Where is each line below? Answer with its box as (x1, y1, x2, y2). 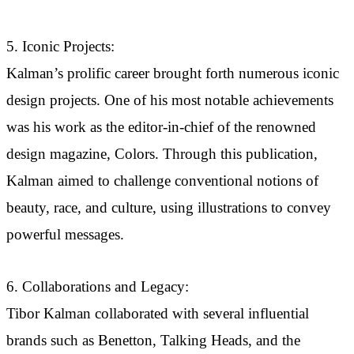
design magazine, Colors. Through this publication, (6, 146, 318, 163)
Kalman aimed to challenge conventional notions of (6, 173, 318, 190)
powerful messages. (6, 227, 124, 243)
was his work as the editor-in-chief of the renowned (6, 119, 316, 136)
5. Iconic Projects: (6, 39, 115, 55)
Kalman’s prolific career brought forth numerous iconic (6, 66, 339, 82)
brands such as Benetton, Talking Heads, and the (6, 333, 300, 349)
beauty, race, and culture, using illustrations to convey (6, 200, 331, 217)
